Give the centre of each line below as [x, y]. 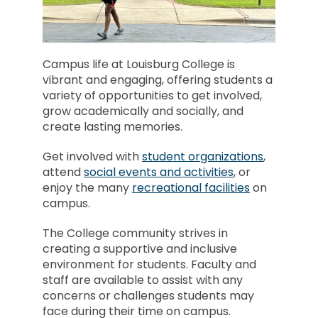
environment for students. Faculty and [149, 264]
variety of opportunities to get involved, [152, 95]
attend [63, 172]
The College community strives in [135, 233]
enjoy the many [87, 187]
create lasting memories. [113, 126]
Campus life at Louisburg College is [139, 64]
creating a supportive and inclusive [140, 248]
